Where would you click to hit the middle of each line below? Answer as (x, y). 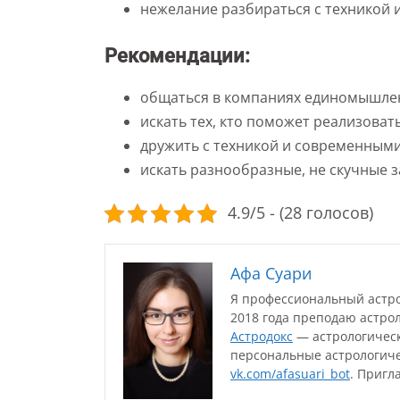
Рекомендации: (177, 56)
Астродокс (262, 336)
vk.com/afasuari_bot (290, 374)
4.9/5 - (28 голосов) (300, 212)
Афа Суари (271, 273)
